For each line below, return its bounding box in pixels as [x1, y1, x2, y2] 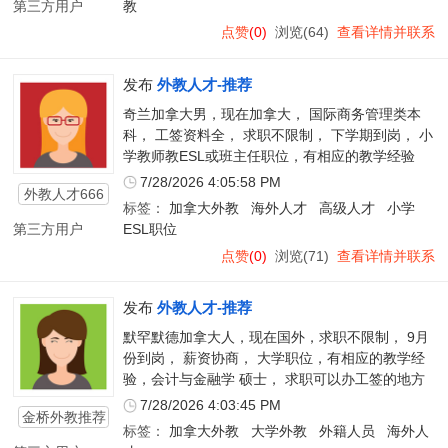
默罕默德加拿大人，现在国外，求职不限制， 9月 [122, 329, 429, 345]
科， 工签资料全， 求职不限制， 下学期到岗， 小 [122, 127, 433, 143]
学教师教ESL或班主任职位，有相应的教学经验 [122, 148, 415, 164]
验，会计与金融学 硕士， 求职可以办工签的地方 [122, 371, 425, 387]
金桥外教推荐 [21, 409, 106, 426]
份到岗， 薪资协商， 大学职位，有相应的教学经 [122, 350, 425, 366]
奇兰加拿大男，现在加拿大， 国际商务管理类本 [122, 106, 421, 122]
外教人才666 [23, 185, 104, 202]
